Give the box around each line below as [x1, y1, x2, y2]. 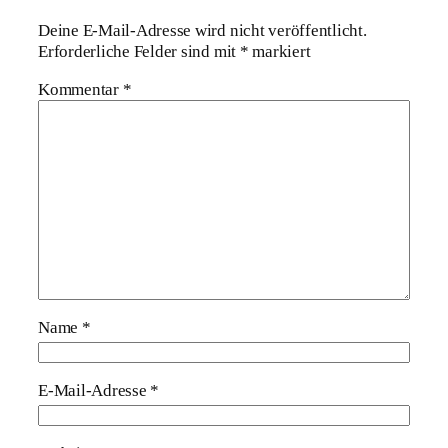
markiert [248, 42, 311, 62]
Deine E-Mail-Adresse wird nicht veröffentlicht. [38, 21, 367, 41]
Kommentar [38, 79, 123, 99]
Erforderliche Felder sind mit [38, 42, 240, 62]
